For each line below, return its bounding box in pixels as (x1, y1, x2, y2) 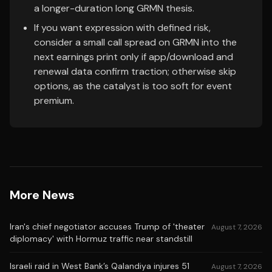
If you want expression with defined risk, (34, 21, 211, 34)
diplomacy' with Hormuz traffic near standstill (10, 233, 192, 244)
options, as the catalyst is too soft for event (34, 80, 232, 92)
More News (10, 187, 75, 203)
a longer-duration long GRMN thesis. (34, 2, 194, 15)
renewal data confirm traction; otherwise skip (34, 65, 236, 78)
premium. (34, 94, 74, 107)
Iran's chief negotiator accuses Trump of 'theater (10, 221, 205, 232)
